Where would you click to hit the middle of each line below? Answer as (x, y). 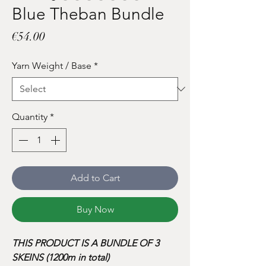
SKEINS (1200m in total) (61, 257)
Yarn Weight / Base (52, 65)
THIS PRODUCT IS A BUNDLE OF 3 (85, 243)
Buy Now (95, 209)
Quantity (30, 116)
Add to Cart (95, 178)
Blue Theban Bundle (88, 14)
